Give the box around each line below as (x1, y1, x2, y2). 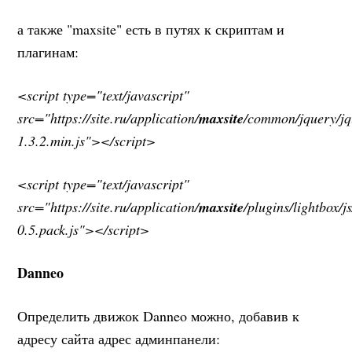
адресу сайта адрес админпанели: (17, 328, 221, 348)
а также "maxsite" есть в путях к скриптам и (17, 19, 285, 38)
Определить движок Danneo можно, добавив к (17, 306, 300, 325)
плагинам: (17, 42, 79, 61)
